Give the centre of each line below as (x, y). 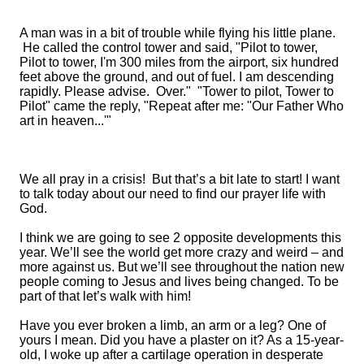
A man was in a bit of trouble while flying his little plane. (178, 32)
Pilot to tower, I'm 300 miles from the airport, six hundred (179, 62)
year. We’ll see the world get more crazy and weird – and (182, 252)
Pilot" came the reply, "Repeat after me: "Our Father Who (182, 106)
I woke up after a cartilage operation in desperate (182, 354)
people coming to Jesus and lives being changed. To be (179, 281)
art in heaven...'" (65, 120)
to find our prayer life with (252, 193)
